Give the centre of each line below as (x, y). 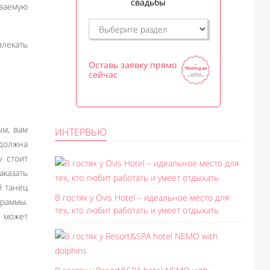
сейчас (103, 74)
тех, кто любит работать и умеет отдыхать (137, 210)
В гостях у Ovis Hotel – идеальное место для (142, 197)
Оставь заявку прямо (133, 65)
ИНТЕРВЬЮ (81, 132)
